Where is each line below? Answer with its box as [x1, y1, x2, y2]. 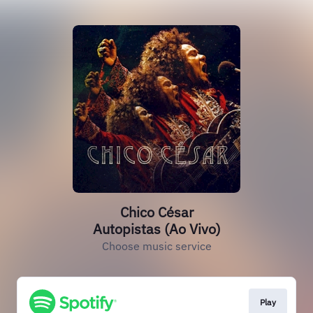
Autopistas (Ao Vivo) [92, 219, 221, 238]
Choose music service [101, 239, 212, 253]
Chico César [119, 203, 194, 221]
